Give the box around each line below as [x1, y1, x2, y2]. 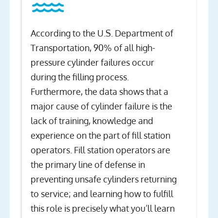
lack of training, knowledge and [31, 115, 153, 127]
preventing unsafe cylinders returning [31, 174, 177, 185]
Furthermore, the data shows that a [31, 86, 168, 97]
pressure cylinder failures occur [31, 57, 154, 68]
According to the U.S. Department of [31, 28, 173, 39]
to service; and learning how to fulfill [31, 188, 173, 200]
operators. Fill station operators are [31, 145, 170, 156]
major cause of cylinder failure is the [31, 101, 172, 112]
